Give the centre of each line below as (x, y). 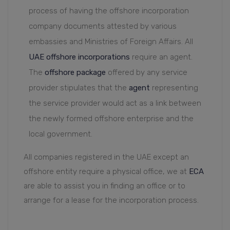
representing (174, 88)
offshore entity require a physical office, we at (106, 172)
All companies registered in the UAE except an (106, 157)
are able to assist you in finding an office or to (104, 186)
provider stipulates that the (78, 88)
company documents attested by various (103, 26)
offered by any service (147, 73)
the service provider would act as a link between (115, 103)
